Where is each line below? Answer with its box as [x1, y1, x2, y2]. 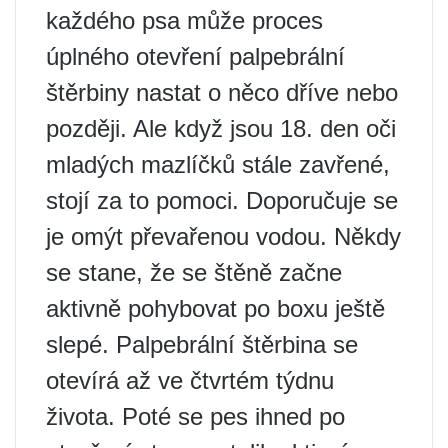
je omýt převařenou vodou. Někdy [46, 223, 401, 251]
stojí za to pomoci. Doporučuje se [46, 187, 398, 215]
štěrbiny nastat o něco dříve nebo [46, 79, 398, 107]
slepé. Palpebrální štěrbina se [46, 331, 358, 359]
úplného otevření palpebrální [46, 43, 345, 71]
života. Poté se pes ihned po [46, 403, 345, 431]
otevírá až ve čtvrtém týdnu [46, 367, 334, 395]
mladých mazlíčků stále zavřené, [46, 151, 390, 179]
